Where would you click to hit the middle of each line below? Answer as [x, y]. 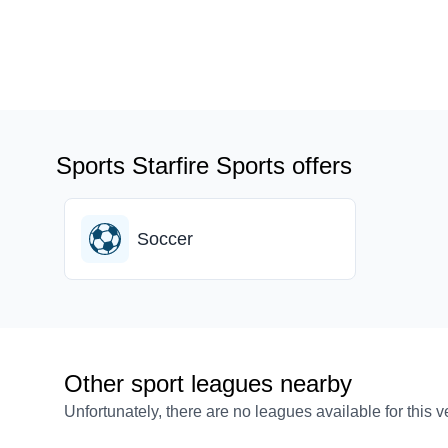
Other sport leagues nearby [208, 383]
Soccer [165, 239]
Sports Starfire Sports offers [204, 165]
